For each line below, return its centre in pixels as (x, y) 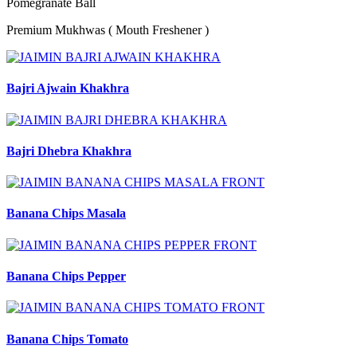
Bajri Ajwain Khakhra (68, 88)
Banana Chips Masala (66, 214)
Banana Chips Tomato (67, 339)
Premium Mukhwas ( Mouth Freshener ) (108, 30)
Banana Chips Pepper (66, 276)
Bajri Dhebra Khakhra (69, 151)
